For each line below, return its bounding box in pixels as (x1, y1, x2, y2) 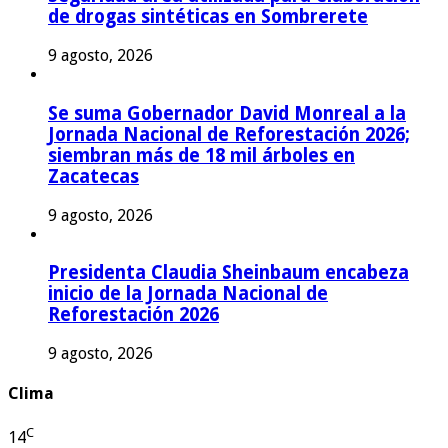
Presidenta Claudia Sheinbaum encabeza (48, 262, 409, 284)
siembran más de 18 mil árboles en (48, 144, 355, 166)
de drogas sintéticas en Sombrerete (48, 6, 368, 28)
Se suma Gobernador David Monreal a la (48, 102, 406, 124)
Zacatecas (48, 165, 139, 187)
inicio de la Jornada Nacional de (48, 283, 328, 305)
